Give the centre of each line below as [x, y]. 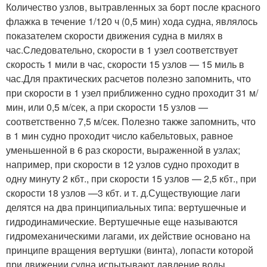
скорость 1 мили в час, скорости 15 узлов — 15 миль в [125, 64]
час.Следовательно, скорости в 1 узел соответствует [122, 49]
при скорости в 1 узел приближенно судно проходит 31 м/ [132, 92]
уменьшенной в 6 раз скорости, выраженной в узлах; [123, 150]
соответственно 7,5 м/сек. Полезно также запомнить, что [131, 121]
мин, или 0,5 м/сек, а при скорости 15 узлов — [107, 107]
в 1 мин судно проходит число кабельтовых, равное [119, 135]
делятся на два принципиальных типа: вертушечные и [126, 207]
